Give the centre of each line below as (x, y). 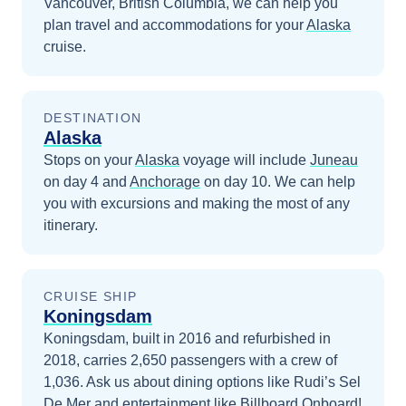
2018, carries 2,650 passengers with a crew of (190, 360)
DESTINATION (93, 118)
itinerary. (71, 225)
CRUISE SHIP (91, 296)
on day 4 (71, 182)
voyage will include (243, 160)
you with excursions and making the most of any (197, 203)
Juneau (334, 160)
